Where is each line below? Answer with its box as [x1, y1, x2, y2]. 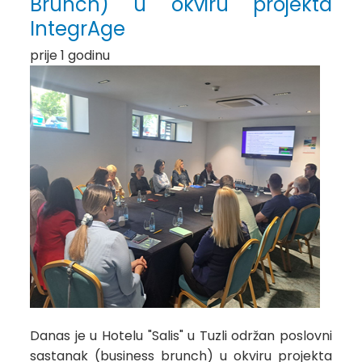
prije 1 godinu [30, 46, 111, 65]
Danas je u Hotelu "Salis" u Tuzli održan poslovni [30, 326, 332, 345]
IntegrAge [30, 15, 126, 42]
